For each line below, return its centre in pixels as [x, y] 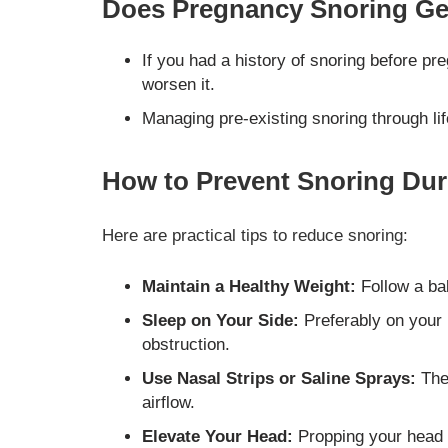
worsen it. [178, 84]
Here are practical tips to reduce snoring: [255, 235]
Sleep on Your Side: [220, 321]
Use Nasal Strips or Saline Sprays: [279, 379]
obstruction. [186, 345]
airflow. [168, 403]
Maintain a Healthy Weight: [249, 287]
